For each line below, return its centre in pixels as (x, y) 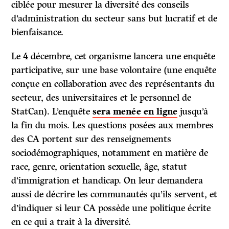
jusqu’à (193, 112)
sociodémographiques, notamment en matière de (110, 153)
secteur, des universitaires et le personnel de (101, 98)
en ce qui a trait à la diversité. (71, 222)
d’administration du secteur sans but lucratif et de (114, 19)
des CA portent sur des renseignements (91, 139)
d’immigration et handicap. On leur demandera (107, 181)
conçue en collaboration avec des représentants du (113, 84)
